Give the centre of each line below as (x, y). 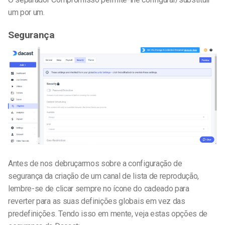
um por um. (26, 12)
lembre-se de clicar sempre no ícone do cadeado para (99, 188)
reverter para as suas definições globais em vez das (97, 201)
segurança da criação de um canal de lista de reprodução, (104, 176)
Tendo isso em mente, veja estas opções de (133, 213)
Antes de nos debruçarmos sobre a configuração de (95, 163)
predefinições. (32, 213)
